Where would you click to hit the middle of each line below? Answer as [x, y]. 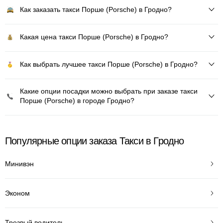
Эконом [17, 193]
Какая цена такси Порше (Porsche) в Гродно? [94, 37]
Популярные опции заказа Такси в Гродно [95, 141]
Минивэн [19, 164]
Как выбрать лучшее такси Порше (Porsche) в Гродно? [109, 64]
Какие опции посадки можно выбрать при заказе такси [109, 91]
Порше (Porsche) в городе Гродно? [77, 101]
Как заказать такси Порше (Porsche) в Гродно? [96, 9]
